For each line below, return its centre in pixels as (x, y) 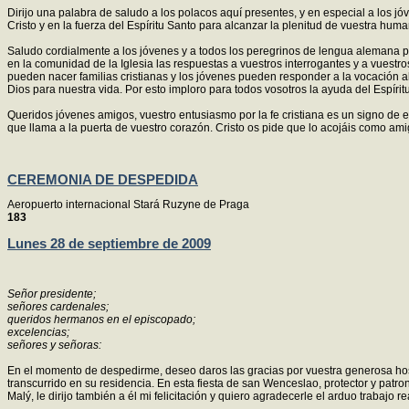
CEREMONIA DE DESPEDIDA (103, 179)
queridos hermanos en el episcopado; (101, 320)
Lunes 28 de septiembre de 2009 (109, 243)
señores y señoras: (54, 345)
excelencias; (38, 332)
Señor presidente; (52, 294)
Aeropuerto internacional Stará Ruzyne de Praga (128, 205)
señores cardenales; (58, 307)
